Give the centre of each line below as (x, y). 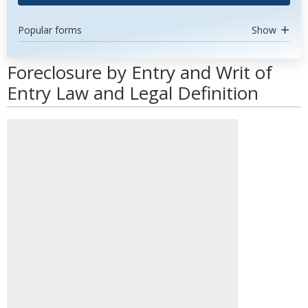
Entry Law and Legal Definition (133, 93)
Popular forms (50, 30)
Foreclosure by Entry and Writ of (140, 72)
